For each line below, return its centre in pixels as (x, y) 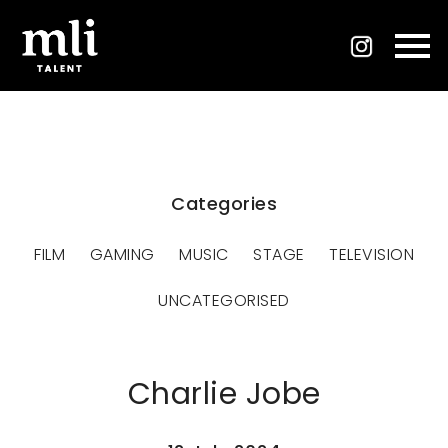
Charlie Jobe (224, 394)
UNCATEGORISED (224, 301)
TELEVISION (371, 255)
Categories (224, 204)
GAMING (122, 255)
